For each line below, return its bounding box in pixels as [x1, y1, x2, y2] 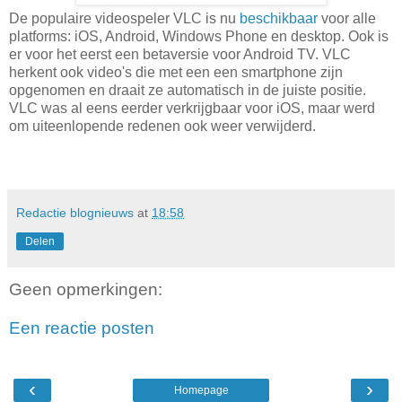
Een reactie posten [9, 319, 154, 338]
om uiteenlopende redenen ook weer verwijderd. [9, 118, 316, 134]
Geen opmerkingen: [9, 279, 162, 299]
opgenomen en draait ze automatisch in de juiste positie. [9, 82, 366, 98]
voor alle [321, 10, 376, 26]
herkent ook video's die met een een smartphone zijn [9, 64, 343, 80]
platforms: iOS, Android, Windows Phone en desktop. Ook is [9, 28, 389, 44]
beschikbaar [240, 10, 321, 26]
